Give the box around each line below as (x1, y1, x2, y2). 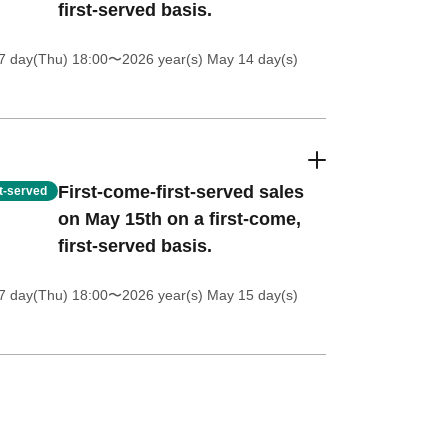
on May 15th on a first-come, (57, 209, 301, 229)
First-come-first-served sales (57, 182, 304, 202)
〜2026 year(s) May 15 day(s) (107, 287, 298, 303)
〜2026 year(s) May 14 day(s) (107, 51, 298, 67)
